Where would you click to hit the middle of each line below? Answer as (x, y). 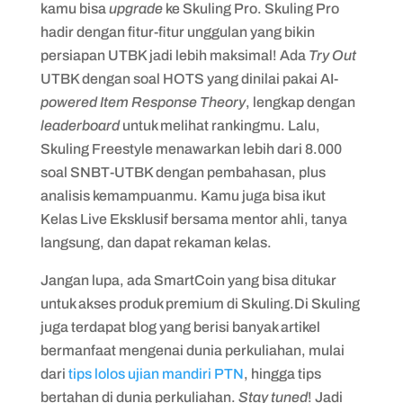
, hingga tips (282, 373)
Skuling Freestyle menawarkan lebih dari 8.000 (191, 148)
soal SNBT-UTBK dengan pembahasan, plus (183, 172)
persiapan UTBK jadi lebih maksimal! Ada (174, 55)
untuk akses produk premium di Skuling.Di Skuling (200, 303)
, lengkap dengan (300, 102)
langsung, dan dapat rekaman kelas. (156, 242)
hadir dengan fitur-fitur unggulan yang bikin (177, 31)
